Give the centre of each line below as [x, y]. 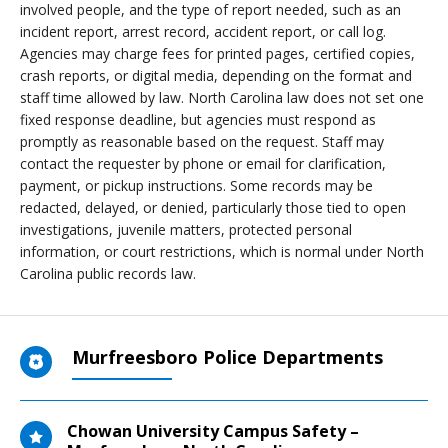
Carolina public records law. [108, 273]
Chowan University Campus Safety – [213, 431]
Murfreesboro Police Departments [227, 357]
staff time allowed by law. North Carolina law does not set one [222, 97]
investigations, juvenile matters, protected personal [186, 229]
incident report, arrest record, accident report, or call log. [203, 31]
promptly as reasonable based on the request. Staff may [202, 141]
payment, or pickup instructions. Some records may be [196, 185]
